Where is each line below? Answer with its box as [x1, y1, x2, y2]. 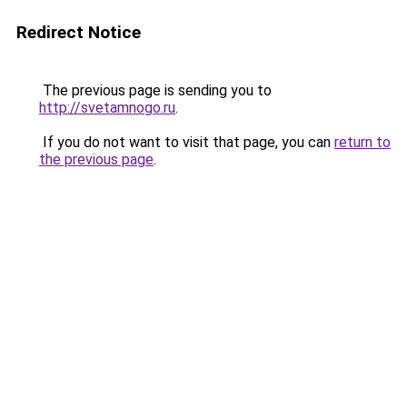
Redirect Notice [16, 22, 141, 43]
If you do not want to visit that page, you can [39, 134, 334, 151]
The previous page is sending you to [39, 82, 272, 99]
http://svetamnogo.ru [39, 99, 175, 116]
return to [334, 134, 391, 151]
